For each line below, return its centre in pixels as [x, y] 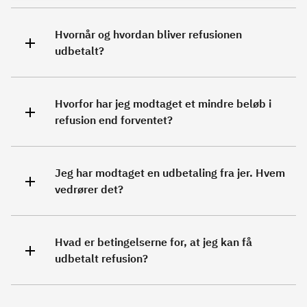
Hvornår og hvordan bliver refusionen [148, 34]
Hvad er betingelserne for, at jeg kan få [153, 242]
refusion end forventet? [114, 120]
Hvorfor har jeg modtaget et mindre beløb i [163, 103]
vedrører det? [89, 189]
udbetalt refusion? [101, 258]
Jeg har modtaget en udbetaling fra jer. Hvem [170, 173]
